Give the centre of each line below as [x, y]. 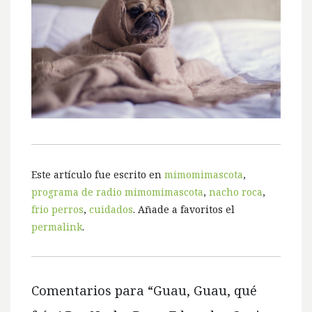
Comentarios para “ [92, 291]
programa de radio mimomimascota [117, 192]
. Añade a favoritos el [184, 210]
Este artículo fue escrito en [98, 175]
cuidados [111, 210]
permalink [57, 227]
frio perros [57, 210]
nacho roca [236, 192]
